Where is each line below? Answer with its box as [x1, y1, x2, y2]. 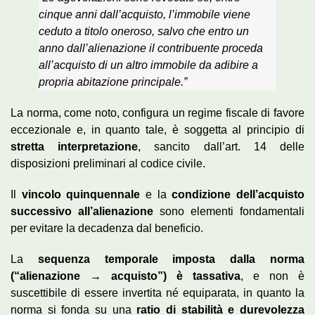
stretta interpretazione [11, 141, 139, 153]
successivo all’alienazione [11, 205, 153, 218]
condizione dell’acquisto [172, 188, 305, 201]
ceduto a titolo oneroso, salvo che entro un [39, 25, 249, 38]
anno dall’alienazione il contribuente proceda [39, 42, 263, 55]
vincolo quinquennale [21, 188, 141, 201]
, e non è [240, 270, 304, 283]
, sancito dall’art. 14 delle [138, 141, 305, 153]
